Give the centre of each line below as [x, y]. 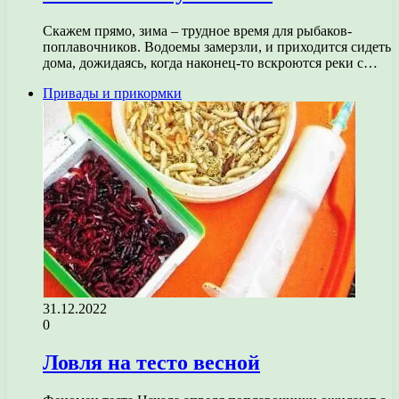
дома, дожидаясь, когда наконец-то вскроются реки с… [210, 62]
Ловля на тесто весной [151, 362]
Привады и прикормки [112, 93]
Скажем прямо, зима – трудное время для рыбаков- [197, 30]
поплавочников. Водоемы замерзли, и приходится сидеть [217, 46]
